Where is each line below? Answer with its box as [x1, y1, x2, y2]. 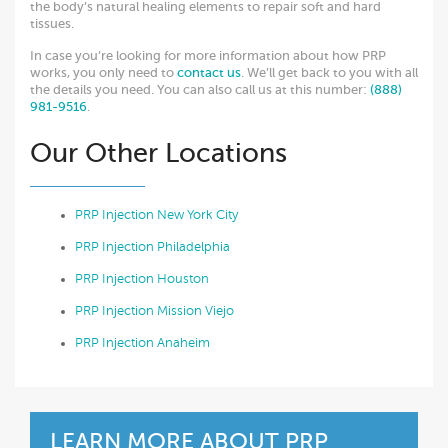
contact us [177, 64, 241, 80]
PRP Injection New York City [75, 207, 238, 222]
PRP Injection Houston [75, 271, 209, 286]
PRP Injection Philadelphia [75, 239, 230, 254]
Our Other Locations [30, 137, 287, 168]
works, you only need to [30, 64, 177, 80]
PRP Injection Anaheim [75, 335, 210, 350]
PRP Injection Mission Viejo [75, 303, 234, 318]
